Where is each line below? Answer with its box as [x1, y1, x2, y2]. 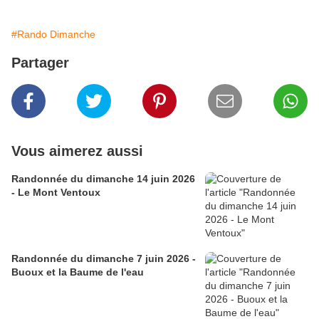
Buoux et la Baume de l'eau [11, 266, 144, 278]
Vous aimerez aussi [11, 143, 143, 159]
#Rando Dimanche [11, 28, 95, 41]
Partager [11, 55, 69, 71]
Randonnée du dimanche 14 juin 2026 [11, 173, 195, 185]
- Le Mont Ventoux [11, 187, 100, 199]
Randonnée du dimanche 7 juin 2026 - [11, 253, 196, 265]
